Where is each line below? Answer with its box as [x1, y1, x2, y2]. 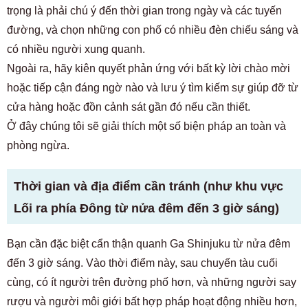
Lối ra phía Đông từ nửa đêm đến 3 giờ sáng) [14, 201, 279, 215]
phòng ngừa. [7, 139, 69, 151]
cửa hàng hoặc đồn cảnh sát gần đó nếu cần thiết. [7, 100, 250, 113]
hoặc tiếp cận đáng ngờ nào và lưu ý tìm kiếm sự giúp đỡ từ [7, 81, 298, 93]
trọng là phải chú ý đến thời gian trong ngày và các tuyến [7, 4, 282, 16]
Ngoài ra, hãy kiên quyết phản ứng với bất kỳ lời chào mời [7, 62, 290, 74]
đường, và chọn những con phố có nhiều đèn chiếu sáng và [7, 23, 298, 36]
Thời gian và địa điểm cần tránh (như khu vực [14, 179, 283, 193]
